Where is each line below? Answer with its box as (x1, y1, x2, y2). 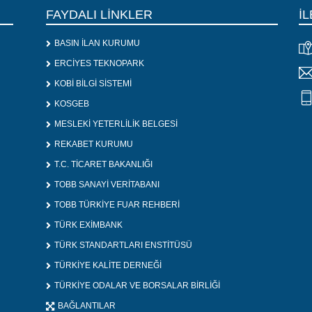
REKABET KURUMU (54, 139, 133, 150)
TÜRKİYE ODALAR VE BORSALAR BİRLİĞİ (54, 281, 220, 291)
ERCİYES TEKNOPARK (54, 58, 144, 69)
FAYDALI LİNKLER (46, 8, 153, 22)
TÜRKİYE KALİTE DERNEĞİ (54, 260, 162, 271)
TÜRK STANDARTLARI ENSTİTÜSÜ (54, 240, 192, 251)
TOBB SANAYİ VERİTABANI (54, 180, 159, 190)
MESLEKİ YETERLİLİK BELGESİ (54, 119, 178, 130)
